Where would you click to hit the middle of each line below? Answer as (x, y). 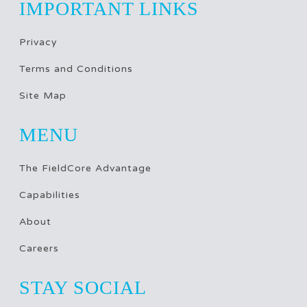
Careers (39, 248)
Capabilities (50, 195)
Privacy (38, 42)
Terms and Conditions (76, 69)
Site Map (43, 95)
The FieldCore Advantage (85, 168)
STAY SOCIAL (83, 287)
